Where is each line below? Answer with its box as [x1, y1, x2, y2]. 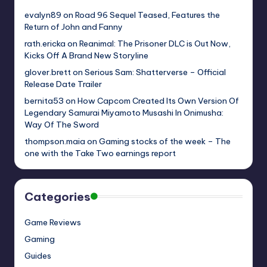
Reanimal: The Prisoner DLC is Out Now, [79, 38, 231, 49]
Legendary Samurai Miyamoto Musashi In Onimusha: [24, 107, 223, 118]
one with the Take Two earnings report [24, 147, 176, 159]
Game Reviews [24, 216, 81, 228]
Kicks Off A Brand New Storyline [24, 49, 148, 61]
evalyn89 [24, 9, 61, 20]
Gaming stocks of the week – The [99, 135, 231, 147]
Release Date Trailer [24, 78, 102, 89]
